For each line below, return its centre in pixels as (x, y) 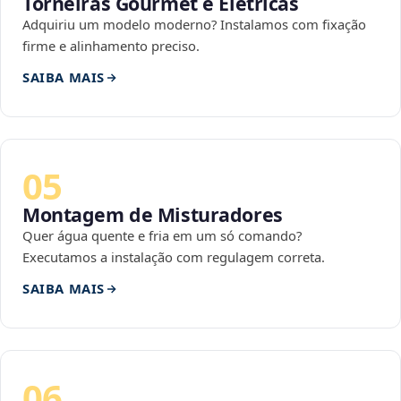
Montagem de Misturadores (153, 215)
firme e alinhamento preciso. (111, 46)
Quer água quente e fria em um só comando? (162, 236)
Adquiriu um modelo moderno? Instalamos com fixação (194, 25)
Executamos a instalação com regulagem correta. (174, 257)
